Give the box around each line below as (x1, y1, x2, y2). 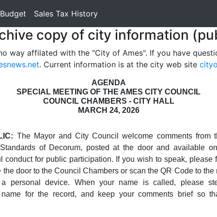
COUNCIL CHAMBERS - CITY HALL (43, 97, 174, 105)
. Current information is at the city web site (39, 60, 200, 69)
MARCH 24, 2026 (77, 106, 139, 114)
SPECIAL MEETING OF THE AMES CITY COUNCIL (16, 88, 201, 96)
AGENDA (91, 78, 126, 87)
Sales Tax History (34, 9, 98, 18)
